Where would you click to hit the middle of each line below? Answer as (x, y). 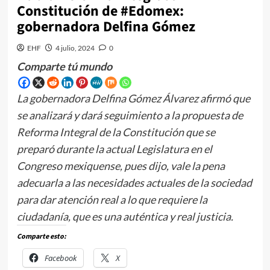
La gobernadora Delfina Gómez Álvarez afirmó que (133, 99)
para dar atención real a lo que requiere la (112, 200)
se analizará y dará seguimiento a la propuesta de (130, 115)
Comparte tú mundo (64, 67)
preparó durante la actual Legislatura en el (114, 149)
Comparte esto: (41, 237)
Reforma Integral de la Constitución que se (116, 132)
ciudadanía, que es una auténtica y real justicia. (125, 217)
